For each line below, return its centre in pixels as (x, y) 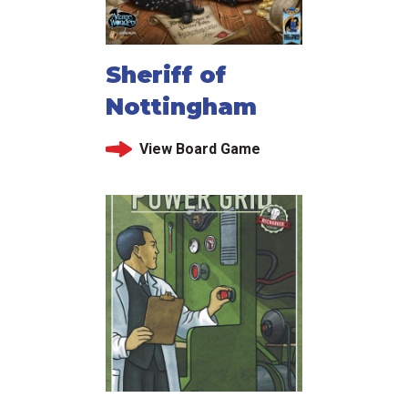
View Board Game (199, 149)
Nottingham (181, 107)
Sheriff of (166, 75)
